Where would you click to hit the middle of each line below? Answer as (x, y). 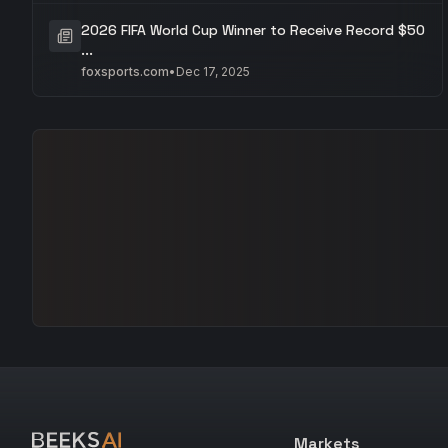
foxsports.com (125, 71)
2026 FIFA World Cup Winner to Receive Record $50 (253, 30)
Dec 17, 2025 (213, 71)
